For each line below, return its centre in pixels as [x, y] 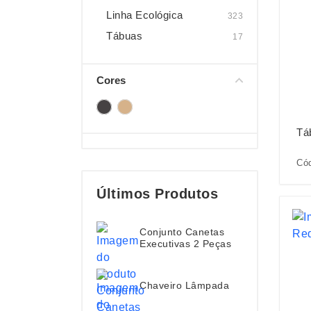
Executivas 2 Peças [185, 244]
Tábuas [124, 36]
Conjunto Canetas [182, 232]
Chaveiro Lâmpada [184, 285]
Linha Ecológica [145, 15]
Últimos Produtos [157, 194]
